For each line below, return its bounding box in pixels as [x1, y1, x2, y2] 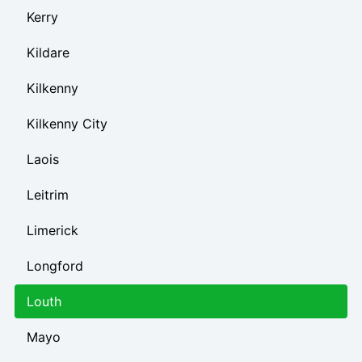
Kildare [27, 44, 69, 61]
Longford [27, 257, 83, 274]
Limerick [27, 221, 78, 238]
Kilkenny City [27, 115, 107, 132]
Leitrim [27, 186, 69, 203]
